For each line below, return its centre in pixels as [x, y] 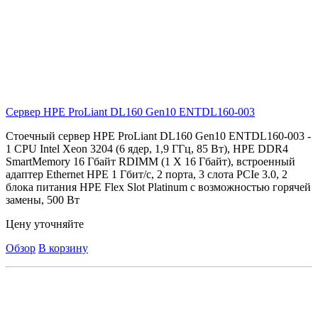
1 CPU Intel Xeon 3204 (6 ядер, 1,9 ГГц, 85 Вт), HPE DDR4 [147, 149]
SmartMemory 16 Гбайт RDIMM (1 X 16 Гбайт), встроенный [150, 162]
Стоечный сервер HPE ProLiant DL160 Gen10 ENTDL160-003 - [158, 136]
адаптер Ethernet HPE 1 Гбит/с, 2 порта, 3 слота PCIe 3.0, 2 [147, 175]
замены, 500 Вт [43, 200]
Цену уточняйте [45, 224]
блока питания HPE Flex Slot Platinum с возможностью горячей [158, 187]
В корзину [63, 248]
